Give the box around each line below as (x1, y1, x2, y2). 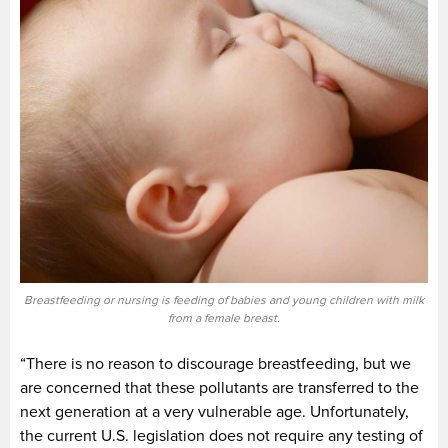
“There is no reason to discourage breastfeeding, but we (20, 354, 411, 375)
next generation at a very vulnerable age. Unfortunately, (20, 402, 409, 423)
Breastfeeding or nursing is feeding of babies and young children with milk (24, 293, 424, 309)
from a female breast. (168, 311, 280, 327)
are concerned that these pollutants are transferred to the (20, 378, 419, 399)
